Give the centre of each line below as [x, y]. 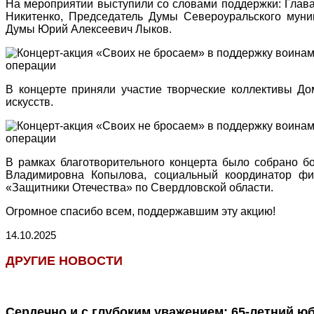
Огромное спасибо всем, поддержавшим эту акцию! [141, 212]
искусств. [29, 102]
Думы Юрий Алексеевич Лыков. [89, 29]
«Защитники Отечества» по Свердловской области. [139, 188]
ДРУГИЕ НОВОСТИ [64, 260]
